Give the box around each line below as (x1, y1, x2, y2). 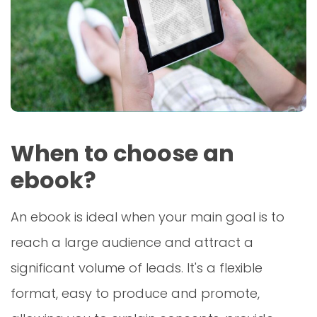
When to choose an (11, 137, 234, 170)
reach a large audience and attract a (11, 234, 253, 252)
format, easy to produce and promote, (11, 284, 260, 303)
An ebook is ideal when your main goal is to (11, 208, 284, 226)
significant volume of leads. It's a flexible (11, 259, 263, 277)
